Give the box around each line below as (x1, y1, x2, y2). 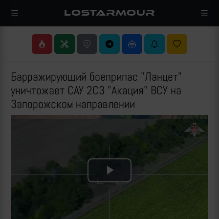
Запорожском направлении (11, 96, 135, 111)
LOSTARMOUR (64, 7, 155, 18)
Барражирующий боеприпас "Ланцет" (11, 69, 182, 84)
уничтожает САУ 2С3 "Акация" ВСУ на (11, 83, 181, 98)
